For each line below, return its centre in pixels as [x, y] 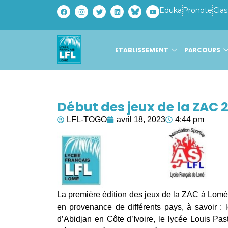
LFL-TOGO [87, 119]
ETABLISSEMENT [142, 50]
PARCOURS [202, 50]
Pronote [197, 10]
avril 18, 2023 [141, 119]
